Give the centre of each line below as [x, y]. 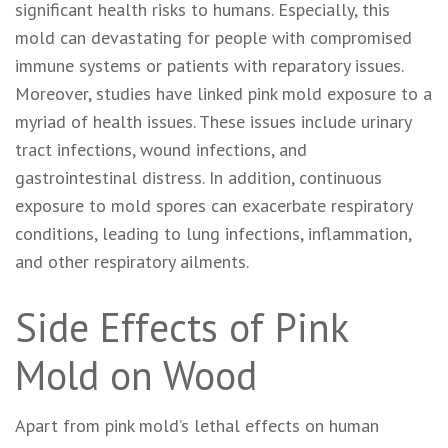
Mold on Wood [136, 374]
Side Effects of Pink [181, 326]
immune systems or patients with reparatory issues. [209, 65]
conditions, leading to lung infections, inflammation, [213, 233]
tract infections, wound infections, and [161, 149]
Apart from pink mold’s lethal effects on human [197, 425]
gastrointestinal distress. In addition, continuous [198, 177]
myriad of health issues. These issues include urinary [213, 121]
